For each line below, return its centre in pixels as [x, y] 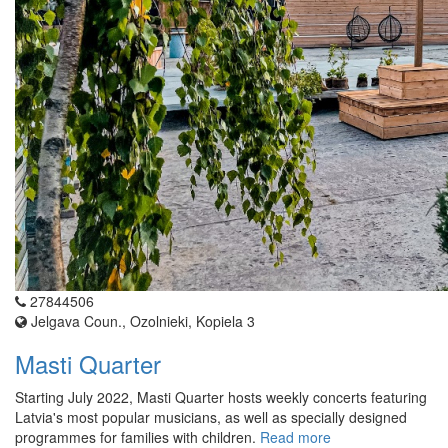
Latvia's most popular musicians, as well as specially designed [211, 417]
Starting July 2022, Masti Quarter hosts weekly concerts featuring [221, 397]
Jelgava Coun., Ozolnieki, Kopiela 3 [141, 321]
